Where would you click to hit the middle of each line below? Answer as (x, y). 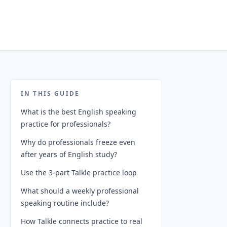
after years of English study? (69, 154)
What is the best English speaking (79, 112)
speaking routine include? (65, 203)
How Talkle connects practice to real (82, 221)
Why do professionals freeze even (78, 142)
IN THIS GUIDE (50, 93)
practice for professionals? (66, 124)
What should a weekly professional (80, 191)
